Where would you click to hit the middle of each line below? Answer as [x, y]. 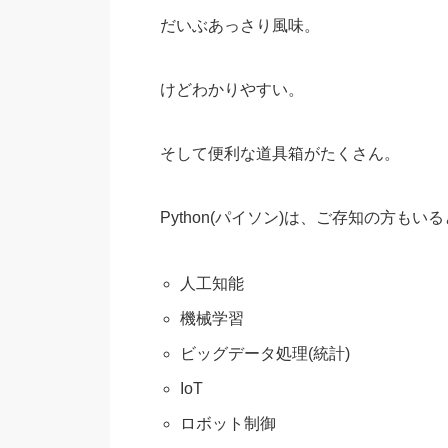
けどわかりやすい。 [231, 89]
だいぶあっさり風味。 [239, 25]
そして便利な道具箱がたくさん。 [279, 153]
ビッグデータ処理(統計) [265, 353]
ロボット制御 [228, 423]
